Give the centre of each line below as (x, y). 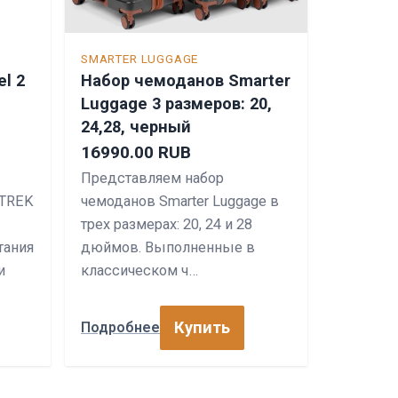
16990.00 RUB (136, 152)
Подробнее (120, 328)
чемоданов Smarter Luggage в (180, 201)
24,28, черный (136, 126)
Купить (202, 327)
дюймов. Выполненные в (168, 247)
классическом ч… (139, 270)
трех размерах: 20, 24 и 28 (167, 224)
